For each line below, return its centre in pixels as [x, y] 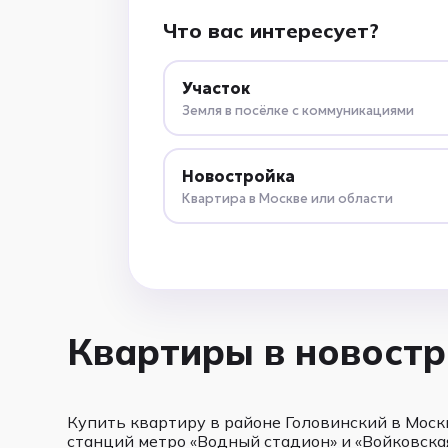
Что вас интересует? [270, 30]
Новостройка [239, 175]
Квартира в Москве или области [288, 198]
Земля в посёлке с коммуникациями [298, 110]
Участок [216, 87]
